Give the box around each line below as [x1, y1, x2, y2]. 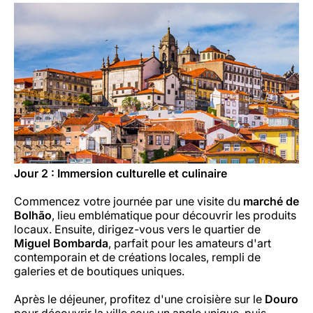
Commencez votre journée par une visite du [14, 194, 243, 208]
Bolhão [14, 208, 52, 222]
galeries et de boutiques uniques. [14, 263, 184, 278]
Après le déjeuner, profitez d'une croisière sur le [14, 291, 265, 306]
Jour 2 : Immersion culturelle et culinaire [14, 166, 227, 180]
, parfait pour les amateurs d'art [108, 235, 271, 250]
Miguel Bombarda [14, 235, 108, 250]
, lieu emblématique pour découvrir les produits [52, 208, 296, 222]
